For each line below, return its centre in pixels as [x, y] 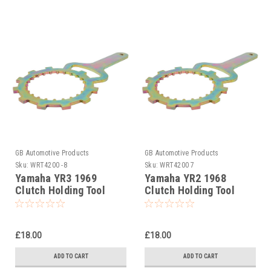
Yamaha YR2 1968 [185, 178]
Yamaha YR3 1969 [56, 178]
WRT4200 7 [177, 165]
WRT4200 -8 [49, 165]
